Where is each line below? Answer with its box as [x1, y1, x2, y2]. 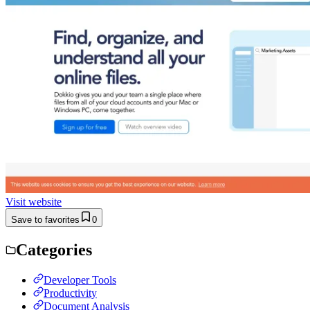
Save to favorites [11, 214, 80, 225]
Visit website [6, 195, 62, 208]
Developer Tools [44, 273, 116, 286]
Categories [16, 240, 92, 259]
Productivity [44, 286, 97, 299]
